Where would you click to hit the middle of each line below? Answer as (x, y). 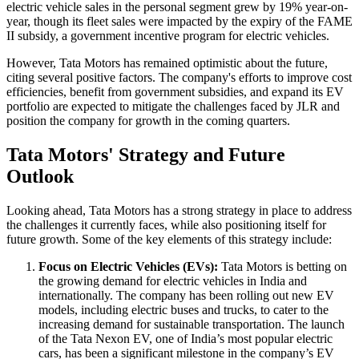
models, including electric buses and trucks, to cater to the (184, 310)
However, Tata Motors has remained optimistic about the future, (167, 63)
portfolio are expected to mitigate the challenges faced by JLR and (173, 107)
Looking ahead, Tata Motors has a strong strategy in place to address (179, 211)
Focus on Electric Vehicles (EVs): (128, 267)
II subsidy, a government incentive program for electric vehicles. (168, 36)
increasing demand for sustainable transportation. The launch (192, 325)
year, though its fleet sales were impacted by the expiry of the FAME (179, 22)
